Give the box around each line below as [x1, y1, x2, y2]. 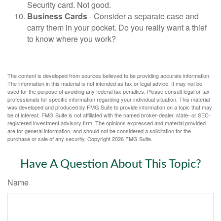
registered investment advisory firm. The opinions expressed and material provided [7, 119, 206, 127]
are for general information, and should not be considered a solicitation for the [7, 127, 191, 135]
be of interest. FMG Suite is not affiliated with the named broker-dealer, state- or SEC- [7, 111, 211, 119]
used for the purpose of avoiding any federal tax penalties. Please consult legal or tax [7, 87, 210, 96]
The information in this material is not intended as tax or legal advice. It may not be [7, 79, 202, 88]
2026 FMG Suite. [112, 135, 152, 143]
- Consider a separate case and [87, 10, 199, 22]
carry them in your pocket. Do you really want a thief [27, 22, 207, 34]
